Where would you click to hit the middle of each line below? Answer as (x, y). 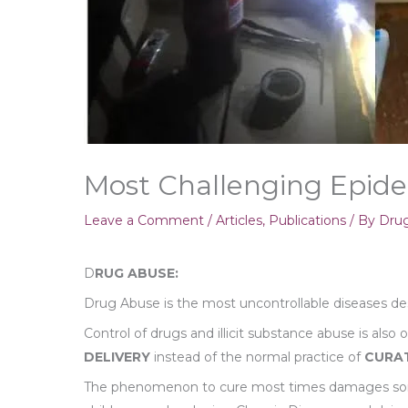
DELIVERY (117, 357)
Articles (239, 220)
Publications (307, 220)
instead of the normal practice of (257, 357)
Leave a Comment (144, 220)
